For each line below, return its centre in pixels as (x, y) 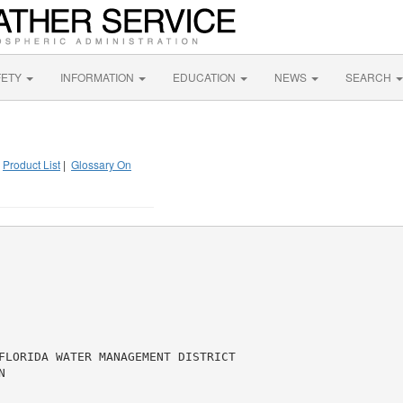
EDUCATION (206, 77)
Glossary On (101, 164)
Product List (31, 164)
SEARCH (370, 77)
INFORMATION (99, 77)
